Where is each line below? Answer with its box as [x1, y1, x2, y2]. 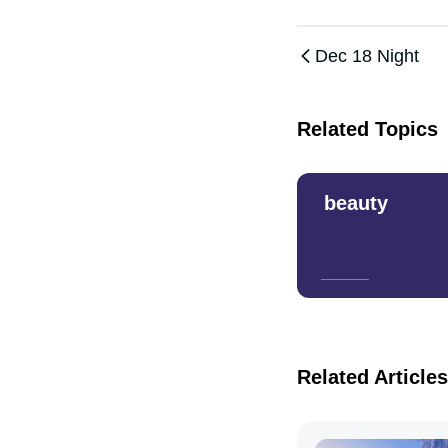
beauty [324, 192, 388, 214]
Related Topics [297, 118, 438, 140]
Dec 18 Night [315, 46, 419, 66]
